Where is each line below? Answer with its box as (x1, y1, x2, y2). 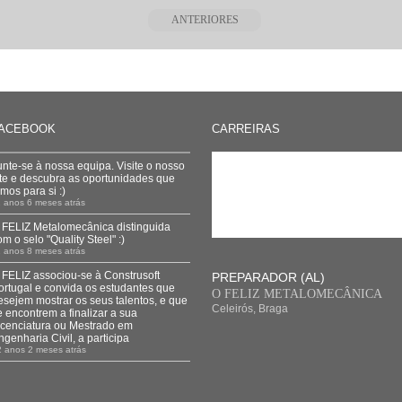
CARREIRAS (212, 122, 280, 135)
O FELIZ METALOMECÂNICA (212, 287, 382, 301)
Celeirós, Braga (212, 302, 288, 315)
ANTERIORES (170, 13, 239, 26)
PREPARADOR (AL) (212, 270, 325, 284)
